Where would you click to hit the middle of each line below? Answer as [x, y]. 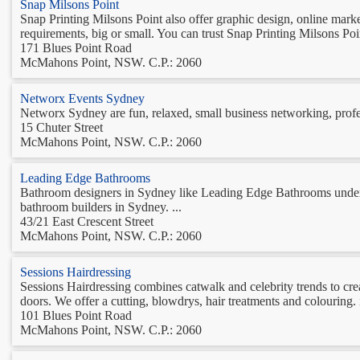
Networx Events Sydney [82, 98]
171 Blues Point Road [76, 47]
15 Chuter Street [61, 127]
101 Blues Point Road [76, 315]
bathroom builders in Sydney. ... [101, 207]
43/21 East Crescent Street [87, 221]
